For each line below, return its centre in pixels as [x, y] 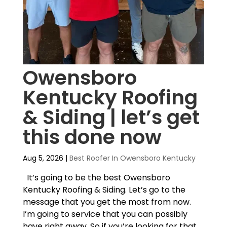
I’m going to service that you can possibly [105, 214]
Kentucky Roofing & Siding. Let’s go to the [104, 190]
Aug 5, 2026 [43, 158]
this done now [92, 137]
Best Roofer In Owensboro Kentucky [132, 158]
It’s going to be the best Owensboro [96, 178]
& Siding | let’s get [111, 118]
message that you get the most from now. [107, 202]
